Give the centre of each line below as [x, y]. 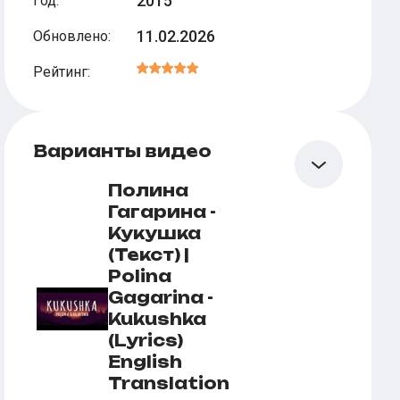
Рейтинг [61, 72]
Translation [169, 383]
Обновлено [71, 36]
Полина [149, 190]
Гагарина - [162, 212]
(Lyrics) [146, 340]
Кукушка [155, 233]
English [146, 362]
